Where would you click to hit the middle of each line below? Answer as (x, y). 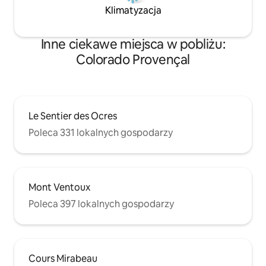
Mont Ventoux (59, 188)
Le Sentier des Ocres (73, 116)
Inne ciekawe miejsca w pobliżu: (133, 45)
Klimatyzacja (133, 11)
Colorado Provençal (133, 60)
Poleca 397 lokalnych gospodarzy (101, 204)
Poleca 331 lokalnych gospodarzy (101, 133)
